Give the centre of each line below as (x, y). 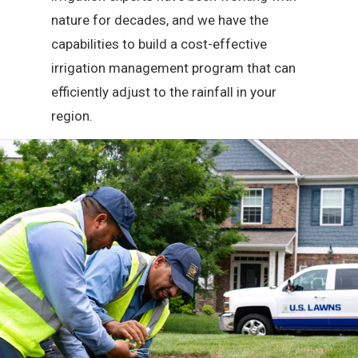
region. (72, 116)
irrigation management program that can (174, 68)
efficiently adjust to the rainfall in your (164, 92)
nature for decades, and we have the (160, 20)
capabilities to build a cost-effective (159, 44)
